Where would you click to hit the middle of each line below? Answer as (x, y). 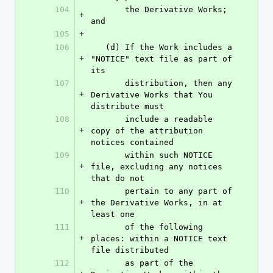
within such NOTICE (108, 155)
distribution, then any (108, 83)
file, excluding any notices (157, 167)
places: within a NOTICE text (159, 239)
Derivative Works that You (152, 95)
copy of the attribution (147, 131)
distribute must (127, 106)
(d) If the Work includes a (98, 47)
